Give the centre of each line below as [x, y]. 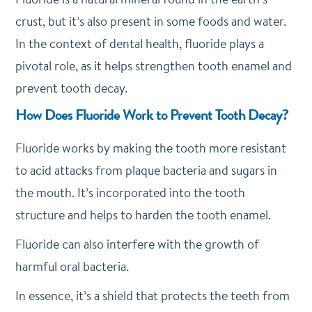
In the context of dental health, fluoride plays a [139, 44]
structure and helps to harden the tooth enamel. [143, 215]
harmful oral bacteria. [72, 266]
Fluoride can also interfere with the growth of [137, 244]
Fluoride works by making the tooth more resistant [150, 148]
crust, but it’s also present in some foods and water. [150, 21]
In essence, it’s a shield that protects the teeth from [152, 296]
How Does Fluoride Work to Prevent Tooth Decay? [151, 115]
